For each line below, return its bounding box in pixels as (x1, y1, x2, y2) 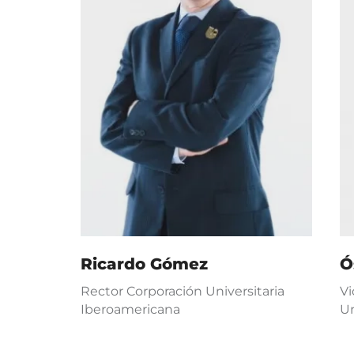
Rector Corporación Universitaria (81, 284, 284, 299)
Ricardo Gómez (81, 254, 208, 273)
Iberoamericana (81, 302, 180, 317)
